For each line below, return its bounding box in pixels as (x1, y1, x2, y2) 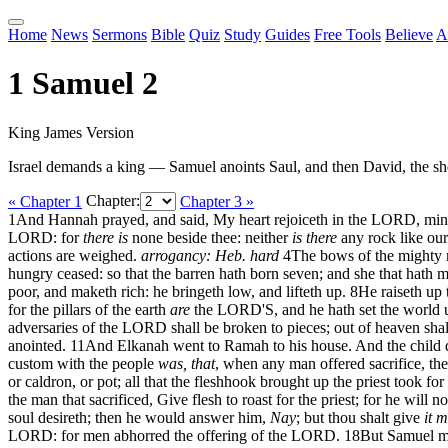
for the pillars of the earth (8, 300, 170, 318)
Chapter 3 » (180, 192, 254, 210)
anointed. (8, 336, 66, 354)
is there (292, 228, 337, 246)
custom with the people (8, 354, 158, 372)
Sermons (92, 26, 147, 43)
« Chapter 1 (8, 192, 82, 210)
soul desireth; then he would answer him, (8, 408, 270, 426)
